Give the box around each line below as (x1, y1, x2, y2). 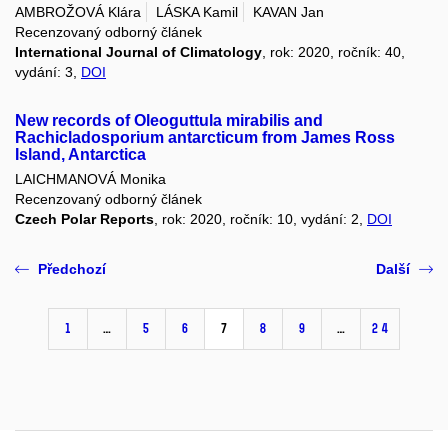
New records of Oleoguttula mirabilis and (15, 111, 323, 129)
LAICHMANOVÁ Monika (15, 171, 166, 188)
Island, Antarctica (15, 145, 146, 163)
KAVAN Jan (253, 3, 324, 20)
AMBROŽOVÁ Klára (15, 3, 141, 20)
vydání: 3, (15, 63, 81, 80)
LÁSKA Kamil (156, 3, 238, 20)
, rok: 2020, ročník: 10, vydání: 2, (154, 211, 367, 228)
